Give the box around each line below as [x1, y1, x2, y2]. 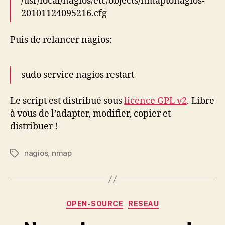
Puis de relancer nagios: [10, 34, 112, 46]
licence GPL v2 [124, 95, 187, 107]
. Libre [187, 95, 214, 107]
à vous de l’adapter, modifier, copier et [10, 108, 171, 120]
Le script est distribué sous [10, 95, 124, 107]
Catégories [112, 196, 157, 207]
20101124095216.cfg [21, 8, 107, 19]
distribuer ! [10, 121, 58, 132]
